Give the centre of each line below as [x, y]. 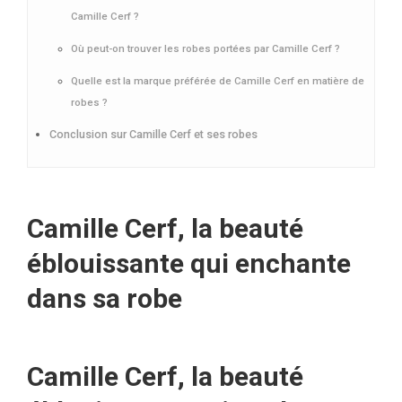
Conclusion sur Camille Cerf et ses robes [153, 135]
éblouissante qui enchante [189, 264]
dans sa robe [105, 299]
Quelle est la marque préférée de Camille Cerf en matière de [218, 81]
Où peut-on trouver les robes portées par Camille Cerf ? [205, 49]
